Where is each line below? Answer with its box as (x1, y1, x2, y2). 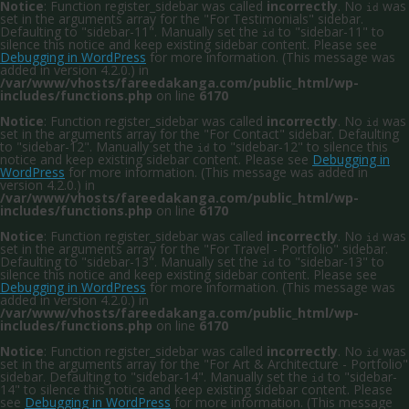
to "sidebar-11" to (275, 23, 384, 40)
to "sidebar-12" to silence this (210, 138, 388, 155)
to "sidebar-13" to (275, 253, 384, 270)
